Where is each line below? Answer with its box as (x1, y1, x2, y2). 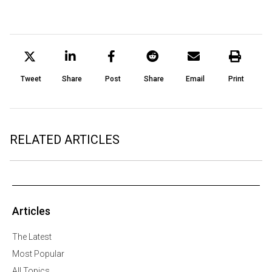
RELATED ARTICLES (10, 132, 120, 147)
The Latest (12, 232, 52, 242)
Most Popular (12, 249, 64, 259)
